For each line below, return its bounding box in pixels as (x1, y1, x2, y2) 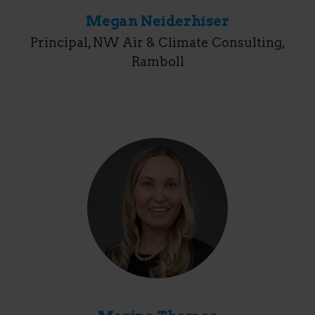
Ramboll (131, 54, 184, 69)
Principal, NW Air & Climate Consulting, (30, 35, 285, 50)
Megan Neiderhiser (86, 13, 229, 30)
